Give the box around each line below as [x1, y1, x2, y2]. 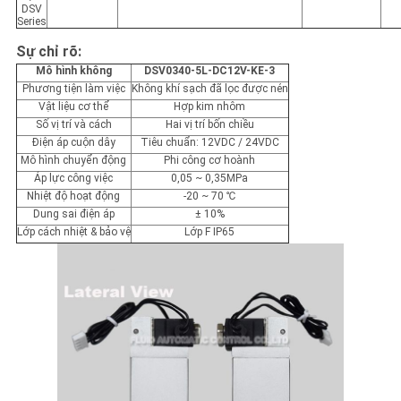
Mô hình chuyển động [21, 154, 127, 167]
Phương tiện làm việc [21, 82, 125, 96]
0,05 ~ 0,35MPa [171, 172, 249, 185]
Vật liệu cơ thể [38, 100, 109, 114]
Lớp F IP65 [184, 226, 235, 239]
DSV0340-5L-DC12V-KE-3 [144, 64, 276, 78]
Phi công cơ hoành [164, 154, 256, 167]
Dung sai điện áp [32, 208, 115, 221]
